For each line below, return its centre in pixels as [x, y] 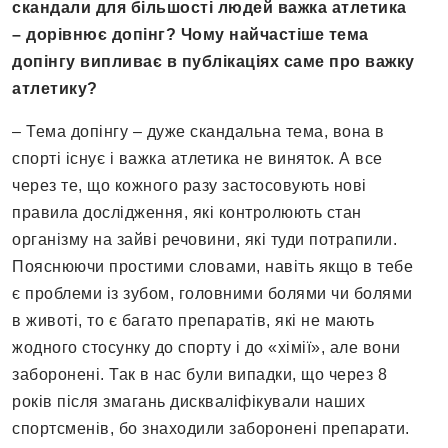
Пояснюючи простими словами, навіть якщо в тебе [212, 267]
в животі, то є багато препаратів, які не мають [193, 321]
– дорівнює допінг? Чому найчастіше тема [190, 35]
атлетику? [55, 89]
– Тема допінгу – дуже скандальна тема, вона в [198, 132]
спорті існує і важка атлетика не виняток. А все [197, 159]
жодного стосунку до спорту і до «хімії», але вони [206, 348]
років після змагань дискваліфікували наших [188, 402]
